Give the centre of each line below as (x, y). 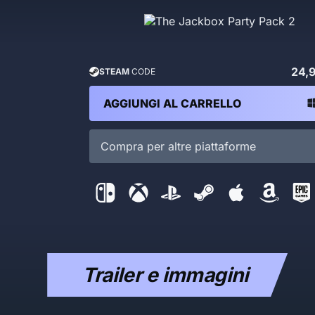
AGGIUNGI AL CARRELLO (172, 103)
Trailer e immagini (166, 275)
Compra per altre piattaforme (178, 146)
